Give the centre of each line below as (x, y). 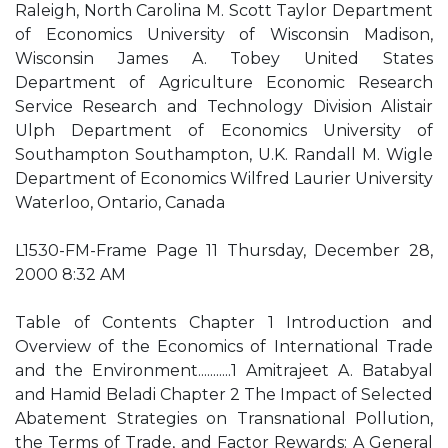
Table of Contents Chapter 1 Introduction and (224, 322)
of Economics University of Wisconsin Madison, (224, 34)
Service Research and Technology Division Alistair (224, 106)
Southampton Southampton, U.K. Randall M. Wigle (224, 154)
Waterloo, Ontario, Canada (120, 202)
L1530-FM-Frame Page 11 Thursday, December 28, (224, 250)
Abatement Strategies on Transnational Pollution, (224, 418)
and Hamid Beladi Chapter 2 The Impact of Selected (224, 394)
